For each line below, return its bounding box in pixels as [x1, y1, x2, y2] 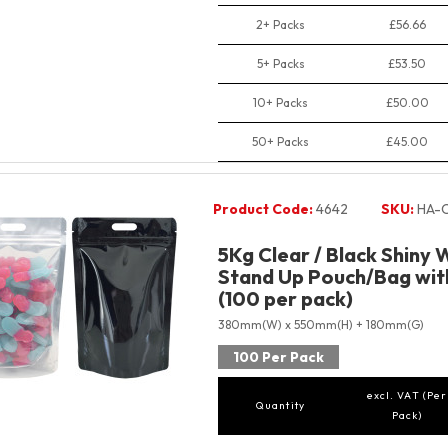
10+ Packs [253, 95, 308, 111]
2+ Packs [256, 17, 305, 33]
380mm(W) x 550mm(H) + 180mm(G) [217, 317, 424, 333]
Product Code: [212, 200, 313, 219]
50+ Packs [252, 134, 309, 150]
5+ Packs [256, 56, 305, 72]
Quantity [256, 399, 305, 413]
